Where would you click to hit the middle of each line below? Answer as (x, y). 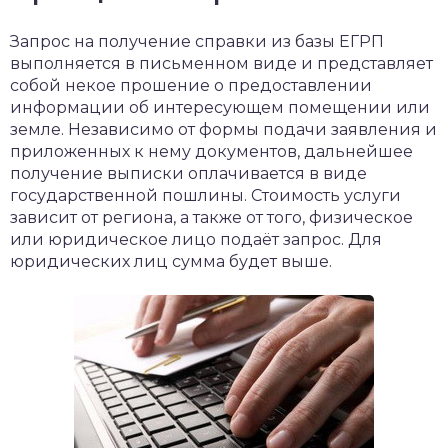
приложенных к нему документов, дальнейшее (211, 151)
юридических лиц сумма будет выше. (171, 261)
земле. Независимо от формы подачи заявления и (223, 129)
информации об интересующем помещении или (220, 107)
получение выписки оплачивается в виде (188, 173)
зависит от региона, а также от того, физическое (211, 217)
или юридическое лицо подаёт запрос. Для (196, 239)
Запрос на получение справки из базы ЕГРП (197, 41)
